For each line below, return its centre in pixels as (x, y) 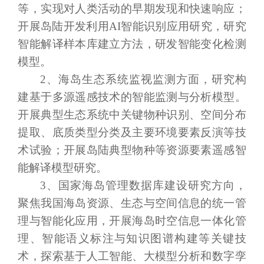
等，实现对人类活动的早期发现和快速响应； (132, 8)
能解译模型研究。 (63, 167)
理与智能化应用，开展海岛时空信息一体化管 (132, 220)
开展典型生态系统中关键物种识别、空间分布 (132, 114)
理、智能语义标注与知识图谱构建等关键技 (132, 238)
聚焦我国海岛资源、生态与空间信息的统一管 (132, 203)
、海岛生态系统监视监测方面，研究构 (146, 79)
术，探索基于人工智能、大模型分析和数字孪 (132, 256)
